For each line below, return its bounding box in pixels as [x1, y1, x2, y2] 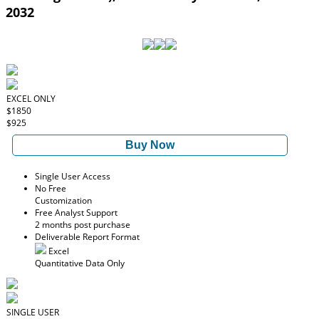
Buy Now [125, 139, 174, 151]
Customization [35, 194, 92, 206]
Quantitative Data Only [35, 257, 125, 269]
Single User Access [35, 170, 110, 182]
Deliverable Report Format [35, 231, 140, 243]
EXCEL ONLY [6, 93, 56, 105]
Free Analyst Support [35, 206, 117, 219]
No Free [35, 182, 66, 194]
